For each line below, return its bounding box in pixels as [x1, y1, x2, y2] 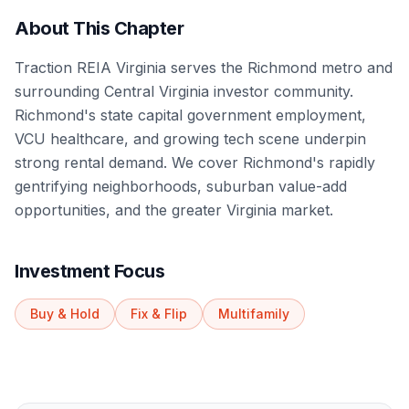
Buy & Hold [30, 306, 100, 321]
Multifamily [218, 306, 289, 321]
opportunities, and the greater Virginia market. [15, 201, 333, 219]
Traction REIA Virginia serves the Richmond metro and [15, 58, 393, 77]
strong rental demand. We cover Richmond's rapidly [15, 153, 375, 172]
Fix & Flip [131, 306, 187, 321]
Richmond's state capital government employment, [15, 106, 366, 124]
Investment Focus [15, 260, 164, 282]
